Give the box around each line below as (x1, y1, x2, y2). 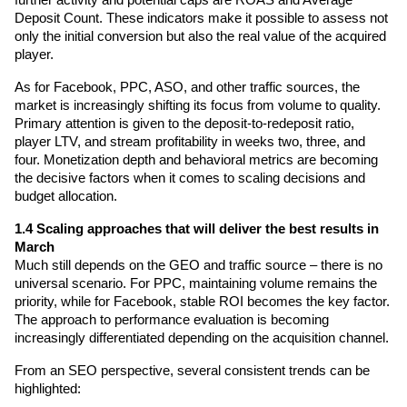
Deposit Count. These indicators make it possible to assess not (15, 10, 388, 25)
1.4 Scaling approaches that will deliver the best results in (15, 221, 379, 236)
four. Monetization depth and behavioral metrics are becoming (15, 152, 378, 167)
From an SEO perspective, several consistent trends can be (15, 362, 370, 378)
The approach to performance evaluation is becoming (15, 312, 329, 327)
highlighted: (15, 381, 81, 396)
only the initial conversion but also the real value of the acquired (15, 28, 386, 44)
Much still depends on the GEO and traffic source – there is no (15, 257, 382, 273)
